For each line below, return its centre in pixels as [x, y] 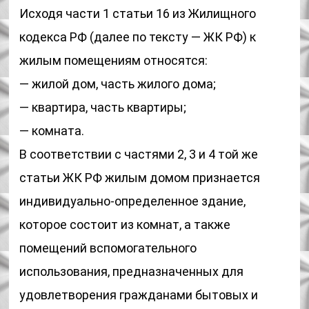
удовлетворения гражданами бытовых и [139, 295]
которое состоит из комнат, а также [125, 225]
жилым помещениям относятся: [114, 60]
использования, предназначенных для [132, 271]
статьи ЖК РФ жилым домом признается [140, 178]
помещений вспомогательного [108, 248]
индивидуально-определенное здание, [133, 201]
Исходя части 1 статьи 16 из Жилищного [138, 13]
